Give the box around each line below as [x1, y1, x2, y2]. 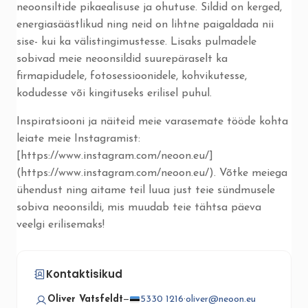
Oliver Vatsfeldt [47, 294, 123, 305]
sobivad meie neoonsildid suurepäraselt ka [16, 54, 228, 65]
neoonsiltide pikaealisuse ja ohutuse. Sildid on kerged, [16, 2, 282, 13]
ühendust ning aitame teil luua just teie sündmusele [16, 185, 275, 196]
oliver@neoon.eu [185, 294, 256, 305]
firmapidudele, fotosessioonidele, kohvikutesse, [16, 71, 247, 82]
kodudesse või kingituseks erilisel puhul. [16, 88, 212, 99]
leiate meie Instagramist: [16, 133, 140, 144]
